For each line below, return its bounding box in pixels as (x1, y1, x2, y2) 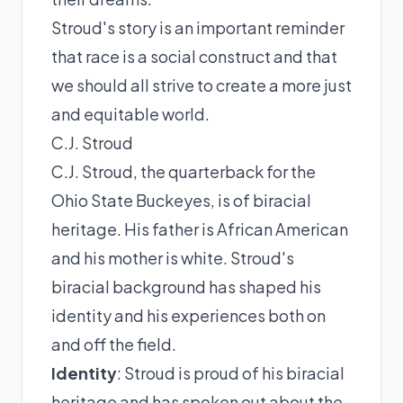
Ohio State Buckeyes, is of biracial (51, 189, 311, 210)
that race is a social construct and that (51, 45, 337, 67)
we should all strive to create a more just (51, 74, 352, 95)
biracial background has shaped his (51, 275, 321, 297)
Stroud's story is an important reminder (51, 16, 345, 38)
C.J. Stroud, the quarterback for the (51, 160, 316, 182)
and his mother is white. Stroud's (51, 246, 294, 268)
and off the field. (51, 333, 176, 354)
